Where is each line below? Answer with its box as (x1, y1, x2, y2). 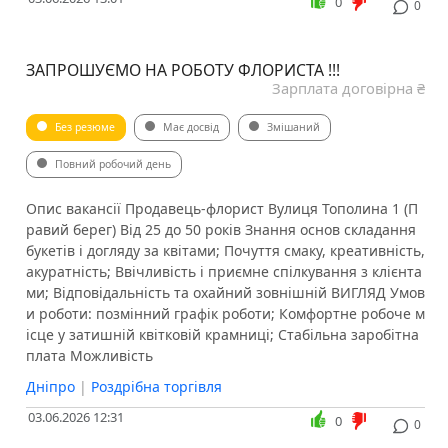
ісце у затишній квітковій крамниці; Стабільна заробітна (25, 325, 419, 345)
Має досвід (162, 120, 219, 135)
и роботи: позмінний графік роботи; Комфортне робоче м (25, 304, 425, 324)
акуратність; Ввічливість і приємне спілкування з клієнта (25, 262, 422, 282)
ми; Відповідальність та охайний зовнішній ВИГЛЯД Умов (25, 283, 425, 303)
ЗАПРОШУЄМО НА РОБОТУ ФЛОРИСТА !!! (25, 59, 340, 82)
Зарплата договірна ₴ (271, 78, 425, 99)
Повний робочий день (54, 157, 171, 172)
